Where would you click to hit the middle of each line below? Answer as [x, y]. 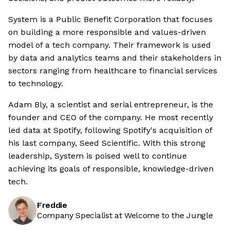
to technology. [36, 84]
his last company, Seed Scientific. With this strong [107, 143]
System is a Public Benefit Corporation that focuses [110, 20]
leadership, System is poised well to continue [98, 156]
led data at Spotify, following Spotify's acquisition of [110, 130]
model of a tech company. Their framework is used [110, 45]
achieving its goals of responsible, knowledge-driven [111, 169]
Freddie [52, 205]
